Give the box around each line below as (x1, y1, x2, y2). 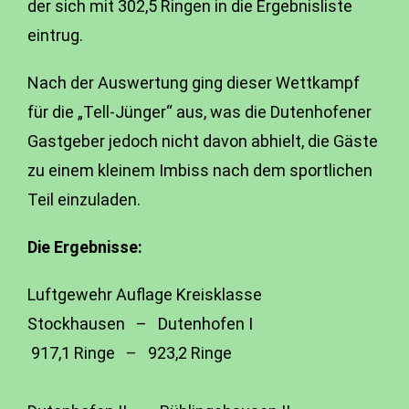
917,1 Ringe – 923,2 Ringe (27, 343, 232, 362)
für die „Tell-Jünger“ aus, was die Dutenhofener (27, 102, 372, 121)
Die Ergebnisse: (27, 237, 142, 257)
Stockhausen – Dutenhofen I (27, 314, 344, 333)
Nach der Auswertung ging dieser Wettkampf (27, 73, 360, 92)
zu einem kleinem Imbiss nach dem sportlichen (27, 161, 372, 180)
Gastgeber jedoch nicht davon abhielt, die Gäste (27, 131, 378, 151)
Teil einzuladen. (27, 190, 141, 209)
